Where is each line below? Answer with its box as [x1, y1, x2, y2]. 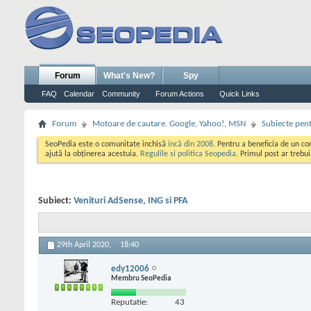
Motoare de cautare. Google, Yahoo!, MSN [92, 119, 246, 128]
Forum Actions [155, 90, 204, 98]
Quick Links [219, 90, 260, 98]
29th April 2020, [57, 241, 113, 250]
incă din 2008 [168, 140, 213, 149]
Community [102, 90, 140, 98]
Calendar [64, 90, 94, 98]
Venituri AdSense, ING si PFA [74, 196, 187, 206]
